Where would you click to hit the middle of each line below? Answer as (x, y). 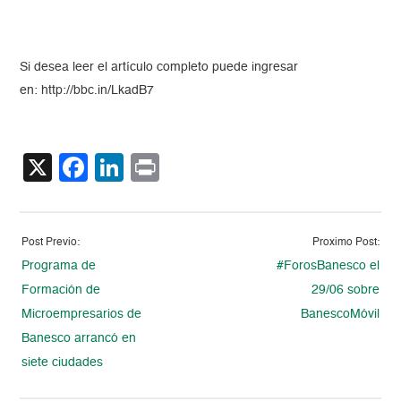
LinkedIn (179, 167)
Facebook (152, 167)
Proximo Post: (346, 242)
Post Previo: (51, 242)
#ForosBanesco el (328, 265)
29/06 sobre (345, 290)
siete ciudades (63, 362)
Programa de (59, 265)
